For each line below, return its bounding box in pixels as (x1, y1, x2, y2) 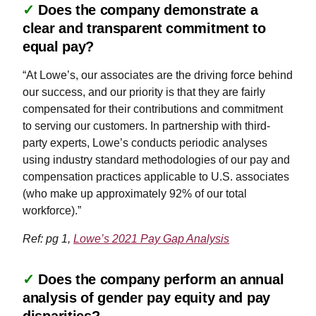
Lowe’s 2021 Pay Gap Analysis (73, 232, 229, 245)
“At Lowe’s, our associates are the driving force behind (23, 68, 293, 81)
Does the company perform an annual (38, 271, 284, 287)
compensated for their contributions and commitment (23, 102, 283, 115)
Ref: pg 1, (23, 232, 73, 245)
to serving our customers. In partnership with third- (23, 119, 270, 132)
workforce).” (23, 204, 81, 217)
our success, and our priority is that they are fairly (23, 85, 265, 98)
